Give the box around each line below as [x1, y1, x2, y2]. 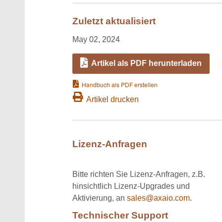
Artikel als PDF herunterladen [91, 59, 202, 68]
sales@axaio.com [127, 193, 190, 202]
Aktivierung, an [72, 193, 127, 202]
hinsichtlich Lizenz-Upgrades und [72, 181, 190, 190]
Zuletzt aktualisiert [72, 16, 156, 27]
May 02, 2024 [72, 35, 120, 44]
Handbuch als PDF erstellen [82, 80, 158, 89]
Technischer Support [72, 210, 168, 221]
